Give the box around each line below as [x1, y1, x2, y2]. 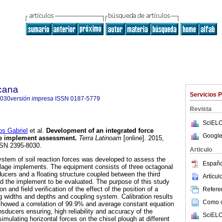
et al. [28, 127, 44, 135]
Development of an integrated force [44, 127, 154, 135]
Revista [190, 106, 212, 112]
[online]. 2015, [121, 134, 164, 142]
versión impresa [10, 95, 54, 102]
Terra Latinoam [77, 134, 121, 142]
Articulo [190, 146, 212, 153]
